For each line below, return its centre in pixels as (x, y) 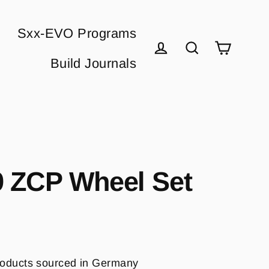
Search (205, 67)
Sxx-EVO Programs (77, 33)
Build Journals (93, 63)
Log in (171, 67)
